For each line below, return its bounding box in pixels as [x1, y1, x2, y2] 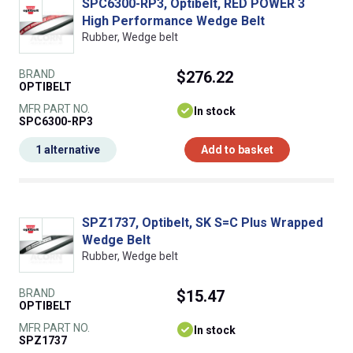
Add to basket [201, 143, 273, 157]
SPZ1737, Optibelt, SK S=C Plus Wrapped [82, 215, 323, 231]
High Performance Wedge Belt [82, 13, 265, 29]
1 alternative [35, 143, 100, 157]
